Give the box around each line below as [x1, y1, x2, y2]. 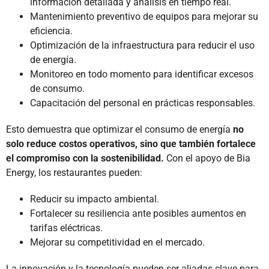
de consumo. [30, 82, 85, 94]
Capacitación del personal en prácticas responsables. [30, 97, 255, 109]
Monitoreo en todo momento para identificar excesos [30, 68, 253, 80]
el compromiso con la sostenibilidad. [6, 152, 164, 164]
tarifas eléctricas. [30, 222, 103, 234]
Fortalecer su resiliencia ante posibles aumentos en [30, 207, 246, 219]
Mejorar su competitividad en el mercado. [30, 236, 205, 248]
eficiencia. [30, 25, 73, 37]
